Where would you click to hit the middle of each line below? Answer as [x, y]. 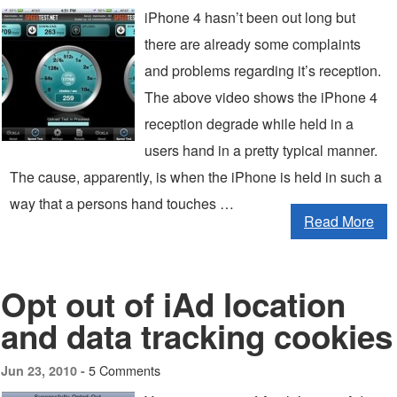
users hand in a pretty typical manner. [261, 150]
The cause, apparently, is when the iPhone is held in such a [196, 177]
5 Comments [125, 370]
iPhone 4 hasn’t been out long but [250, 17]
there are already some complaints [253, 44]
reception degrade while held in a [249, 124]
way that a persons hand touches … [122, 203]
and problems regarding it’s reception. [263, 70]
